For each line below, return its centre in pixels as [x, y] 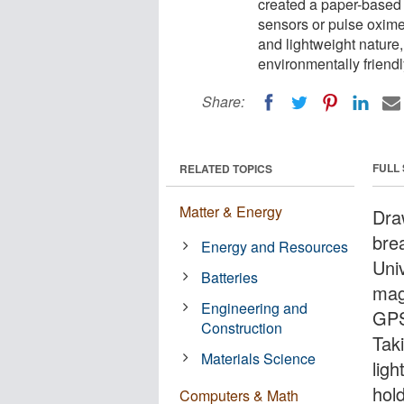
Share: [223, 101]
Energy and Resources [275, 246]
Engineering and [255, 308]
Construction [242, 327]
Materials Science [259, 358]
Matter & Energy [231, 211]
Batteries [230, 277]
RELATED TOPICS [226, 168]
